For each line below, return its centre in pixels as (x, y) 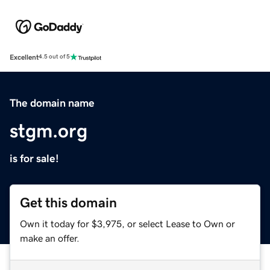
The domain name (52, 103)
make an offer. (50, 238)
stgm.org (49, 130)
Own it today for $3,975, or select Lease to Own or (127, 223)
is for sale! (34, 158)
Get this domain (68, 202)
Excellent (24, 57)
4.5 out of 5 (54, 57)
